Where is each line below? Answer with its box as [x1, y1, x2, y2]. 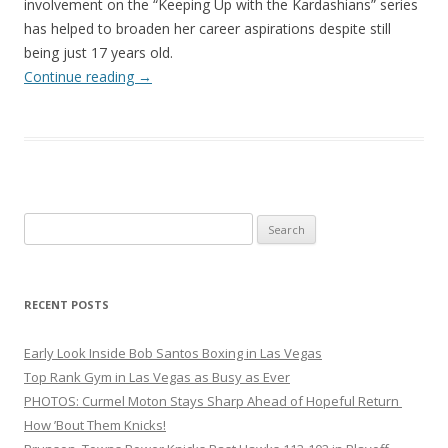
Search [23, 215, 66, 234]
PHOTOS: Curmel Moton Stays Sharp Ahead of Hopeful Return [24, 392, 402, 411]
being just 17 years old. [24, 43, 173, 63]
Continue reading [24, 67, 138, 87]
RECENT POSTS [24, 297, 109, 313]
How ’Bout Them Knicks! [24, 416, 166, 435]
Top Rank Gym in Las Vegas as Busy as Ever [24, 368, 290, 387]
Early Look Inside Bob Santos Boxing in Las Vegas [24, 344, 322, 363]
